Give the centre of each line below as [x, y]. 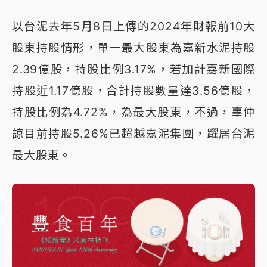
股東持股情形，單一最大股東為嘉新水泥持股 [133, 47]
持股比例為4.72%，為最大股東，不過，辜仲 [133, 112]
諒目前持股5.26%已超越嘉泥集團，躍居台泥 [133, 133]
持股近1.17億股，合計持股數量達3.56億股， [133, 90]
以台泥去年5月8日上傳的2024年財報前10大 [133, 26]
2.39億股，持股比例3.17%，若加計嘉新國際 [133, 69]
